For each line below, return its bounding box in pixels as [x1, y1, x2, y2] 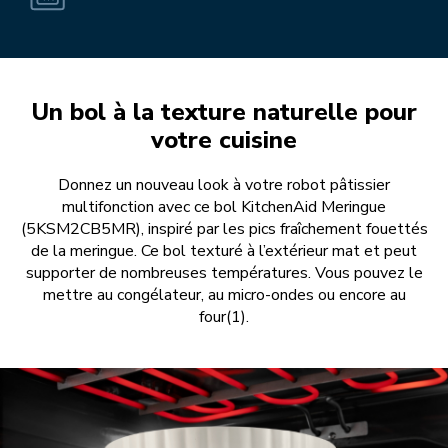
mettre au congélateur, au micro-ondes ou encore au [42, 284, 406, 307]
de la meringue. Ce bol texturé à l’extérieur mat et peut [31, 240, 417, 263]
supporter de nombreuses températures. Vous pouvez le [25, 262, 423, 285]
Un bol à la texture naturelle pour [31, 96, 417, 129]
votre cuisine [151, 124, 297, 157]
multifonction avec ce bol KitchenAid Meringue [62, 196, 386, 219]
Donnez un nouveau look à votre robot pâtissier [58, 174, 390, 197]
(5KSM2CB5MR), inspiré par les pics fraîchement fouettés [20, 218, 428, 241]
